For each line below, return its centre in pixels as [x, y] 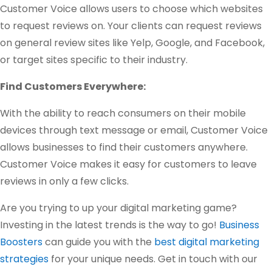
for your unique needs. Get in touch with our [153, 259]
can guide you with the [98, 242]
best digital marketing [207, 242]
